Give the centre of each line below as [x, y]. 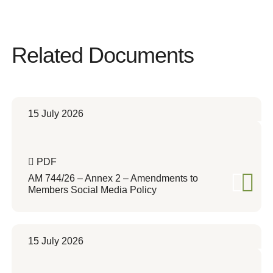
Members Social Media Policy [92, 190]
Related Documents [103, 55]
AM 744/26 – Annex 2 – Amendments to [113, 178]
